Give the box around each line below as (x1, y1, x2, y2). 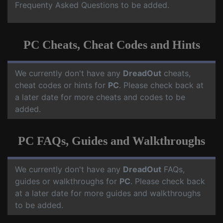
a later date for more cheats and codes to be (15, 92, 185, 103)
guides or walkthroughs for (15, 176, 119, 187)
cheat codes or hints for (15, 80, 108, 91)
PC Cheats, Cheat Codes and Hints (23, 38, 200, 52)
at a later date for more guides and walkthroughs (15, 188, 201, 199)
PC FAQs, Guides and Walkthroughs (18, 134, 205, 148)
